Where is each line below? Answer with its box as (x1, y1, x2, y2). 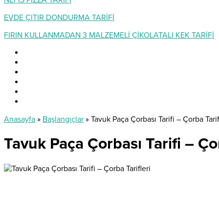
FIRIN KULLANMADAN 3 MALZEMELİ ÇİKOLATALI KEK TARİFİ (4, 30, 214, 40)
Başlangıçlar (43, 114, 84, 124)
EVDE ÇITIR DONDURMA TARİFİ (4, 13, 114, 22)
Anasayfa (4, 114, 35, 124)
